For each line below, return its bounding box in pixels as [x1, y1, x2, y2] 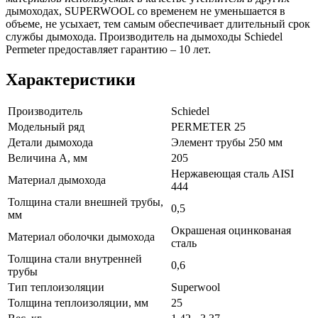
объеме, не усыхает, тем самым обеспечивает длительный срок [6, 17, 310, 30]
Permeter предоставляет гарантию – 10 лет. [6, 43, 211, 55]
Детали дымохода [8, 136, 93, 149]
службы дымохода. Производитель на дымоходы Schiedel [6, 30, 283, 43]
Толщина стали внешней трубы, [8, 196, 163, 209]
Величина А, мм [8, 152, 87, 165]
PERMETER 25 [171, 121, 246, 133]
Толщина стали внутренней [8, 253, 142, 265]
